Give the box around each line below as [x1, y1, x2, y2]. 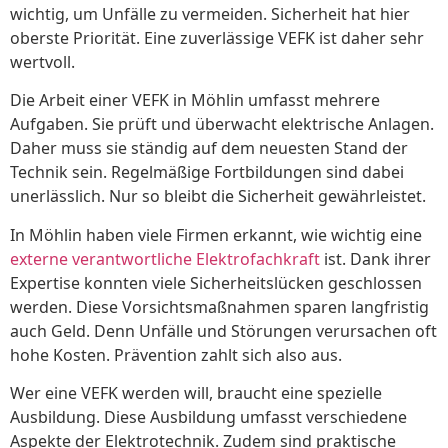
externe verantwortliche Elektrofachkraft [10, 247, 320, 270]
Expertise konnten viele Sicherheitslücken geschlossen [10, 271, 422, 294]
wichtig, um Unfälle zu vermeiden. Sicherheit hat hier [10, 3, 410, 26]
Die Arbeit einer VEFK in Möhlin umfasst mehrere [10, 89, 380, 112]
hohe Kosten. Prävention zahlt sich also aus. [10, 343, 342, 366]
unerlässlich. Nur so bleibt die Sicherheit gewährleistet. [10, 185, 426, 208]
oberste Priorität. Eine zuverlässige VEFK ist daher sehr [10, 27, 424, 50]
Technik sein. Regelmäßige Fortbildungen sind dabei [10, 161, 404, 184]
